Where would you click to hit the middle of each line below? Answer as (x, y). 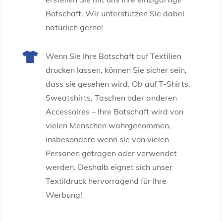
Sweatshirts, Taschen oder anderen (111, 97)
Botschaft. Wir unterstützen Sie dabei (115, 13)
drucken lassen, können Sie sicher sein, (116, 70)
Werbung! (64, 194)
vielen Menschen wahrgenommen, (108, 125)
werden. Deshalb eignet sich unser (109, 167)
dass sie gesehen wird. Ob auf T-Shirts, (118, 83)
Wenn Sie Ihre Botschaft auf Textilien (113, 56)
